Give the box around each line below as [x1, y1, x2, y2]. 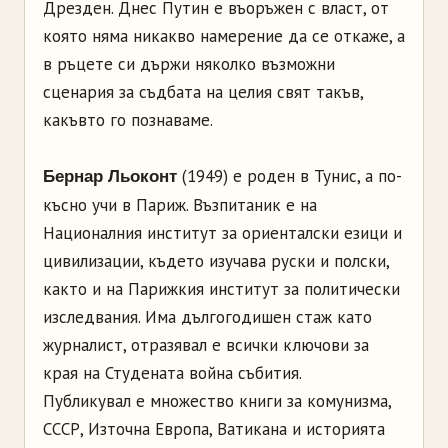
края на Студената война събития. [43, 362, 302, 385]
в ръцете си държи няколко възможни [43, 53, 335, 76]
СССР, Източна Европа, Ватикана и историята [43, 418, 385, 441]
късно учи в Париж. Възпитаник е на [43, 194, 317, 217]
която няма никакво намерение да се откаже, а [43, 25, 405, 48]
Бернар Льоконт [43, 167, 182, 187]
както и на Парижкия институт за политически [43, 278, 400, 301]
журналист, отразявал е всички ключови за [43, 334, 369, 357]
